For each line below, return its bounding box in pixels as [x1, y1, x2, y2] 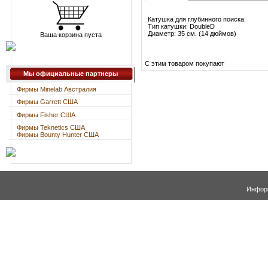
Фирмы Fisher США [17, 111, 75, 118]
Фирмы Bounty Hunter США [17, 131, 99, 139]
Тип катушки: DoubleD [148, 23, 215, 31]
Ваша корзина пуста [39, 31, 102, 38]
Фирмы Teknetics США [17, 124, 85, 132]
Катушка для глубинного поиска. [148, 16, 246, 23]
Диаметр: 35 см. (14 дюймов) [148, 30, 236, 38]
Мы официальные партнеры [23, 70, 118, 77]
